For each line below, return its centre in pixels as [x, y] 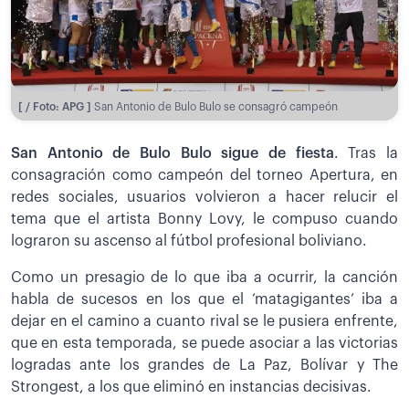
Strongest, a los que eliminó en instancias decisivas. [191, 387]
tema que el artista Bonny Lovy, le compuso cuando [204, 219]
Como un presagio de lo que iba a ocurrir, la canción [204, 277]
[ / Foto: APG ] [56, 106]
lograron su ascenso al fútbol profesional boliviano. [189, 241]
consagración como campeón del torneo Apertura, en [204, 175]
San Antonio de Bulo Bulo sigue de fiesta [173, 153]
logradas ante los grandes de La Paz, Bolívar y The [204, 365]
